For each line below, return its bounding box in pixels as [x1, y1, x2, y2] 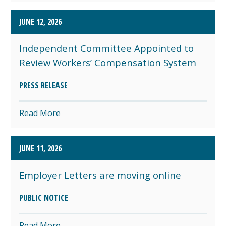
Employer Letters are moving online [19, 168, 187, 181]
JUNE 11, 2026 [19, 142, 62, 154]
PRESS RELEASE [19, 79, 68, 91]
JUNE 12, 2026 [19, 16, 62, 27]
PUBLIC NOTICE [19, 192, 69, 203]
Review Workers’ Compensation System [19, 55, 200, 69]
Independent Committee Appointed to [19, 41, 194, 54]
